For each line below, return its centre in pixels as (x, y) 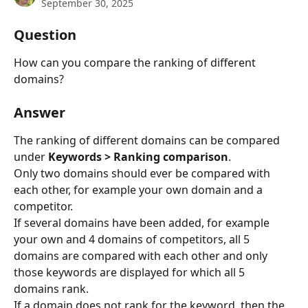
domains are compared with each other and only (142, 256)
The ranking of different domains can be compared (148, 141)
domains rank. (51, 289)
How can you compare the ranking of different (136, 63)
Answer (40, 113)
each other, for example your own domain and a (140, 190)
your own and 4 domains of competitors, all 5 (133, 240)
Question (45, 35)
